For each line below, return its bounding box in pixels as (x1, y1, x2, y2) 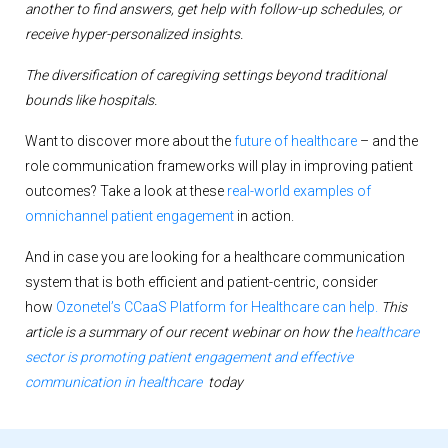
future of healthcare (234, 133, 357, 150)
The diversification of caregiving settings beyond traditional (25, 67, 386, 84)
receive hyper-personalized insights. (25, 26, 243, 43)
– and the (357, 133, 418, 150)
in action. (234, 208, 294, 225)
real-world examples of (227, 183, 371, 200)
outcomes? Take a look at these (25, 183, 227, 200)
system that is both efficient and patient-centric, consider (25, 274, 378, 291)
